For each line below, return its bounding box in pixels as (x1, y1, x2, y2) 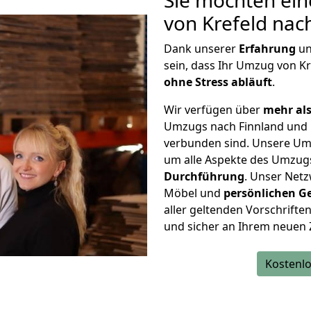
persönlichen (224, 185, 296, 201)
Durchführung (164, 169, 244, 184)
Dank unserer (164, 41, 239, 56)
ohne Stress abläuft (164, 74, 272, 90)
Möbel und (164, 185, 224, 201)
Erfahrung (239, 41, 296, 56)
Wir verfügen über (164, 102, 263, 117)
